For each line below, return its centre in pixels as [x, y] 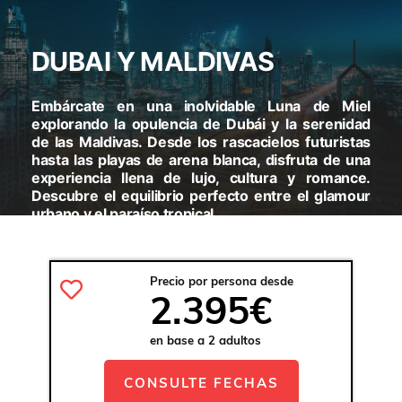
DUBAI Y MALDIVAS [153, 62]
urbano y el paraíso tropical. [125, 214]
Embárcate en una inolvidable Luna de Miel [201, 106]
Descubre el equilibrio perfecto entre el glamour [201, 196]
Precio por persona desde [221, 281]
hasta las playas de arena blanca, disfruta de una [201, 160]
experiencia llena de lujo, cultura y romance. [201, 178]
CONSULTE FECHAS [201, 382]
